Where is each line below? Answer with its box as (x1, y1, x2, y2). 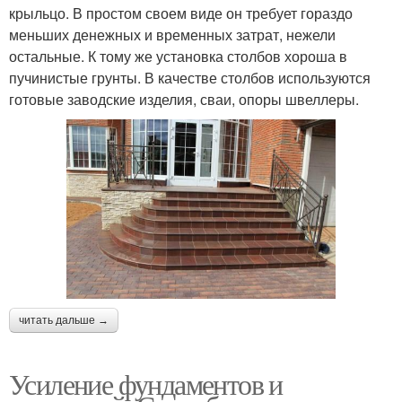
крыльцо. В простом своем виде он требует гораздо (9, 3, 353, 24)
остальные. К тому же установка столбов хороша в (9, 46, 347, 67)
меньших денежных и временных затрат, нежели (9, 24, 336, 46)
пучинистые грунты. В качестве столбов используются (9, 67, 371, 89)
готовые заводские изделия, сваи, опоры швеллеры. (9, 89, 359, 110)
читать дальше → (19, 313, 109, 327)
